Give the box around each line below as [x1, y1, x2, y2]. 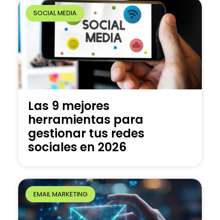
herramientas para [28, 111, 144, 128]
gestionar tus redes [28, 125, 145, 141]
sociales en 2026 [28, 138, 127, 155]
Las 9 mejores [28, 97, 110, 114]
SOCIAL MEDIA [33, 8, 77, 18]
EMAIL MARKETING [33, 189, 87, 199]
